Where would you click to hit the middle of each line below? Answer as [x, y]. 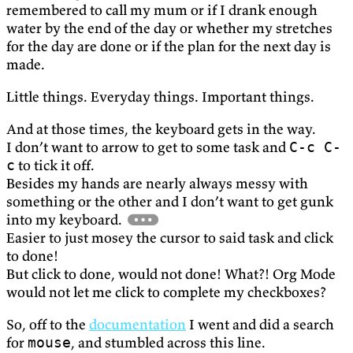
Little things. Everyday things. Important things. [160, 97]
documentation [137, 325]
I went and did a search [260, 325]
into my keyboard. [64, 220]
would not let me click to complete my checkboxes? [166, 292]
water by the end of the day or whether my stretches [169, 28]
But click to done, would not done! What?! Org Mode [171, 274]
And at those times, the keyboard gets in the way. [161, 129]
